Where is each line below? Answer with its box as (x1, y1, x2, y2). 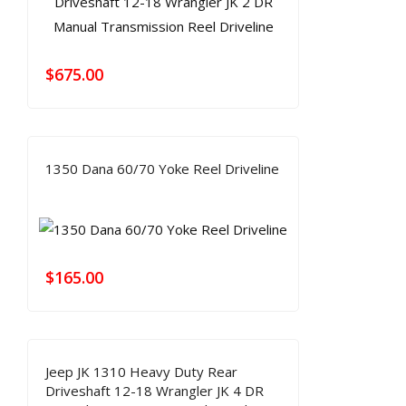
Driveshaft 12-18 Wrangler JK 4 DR (45, 381, 264, 400)
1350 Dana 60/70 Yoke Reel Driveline (45, 159, 279, 179)
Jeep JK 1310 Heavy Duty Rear (45, 362, 237, 381)
